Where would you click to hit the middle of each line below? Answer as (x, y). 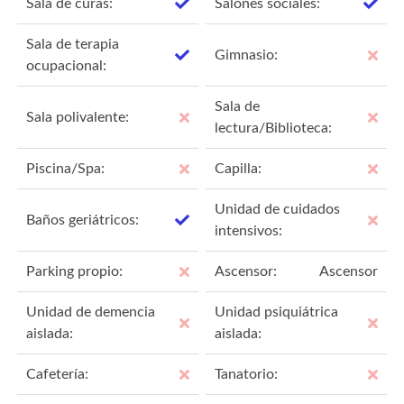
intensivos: (249, 230)
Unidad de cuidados (278, 209)
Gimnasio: (247, 55)
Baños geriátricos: (83, 220)
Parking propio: (75, 271)
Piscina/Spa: (66, 168)
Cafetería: (58, 374)
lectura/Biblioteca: (274, 128)
